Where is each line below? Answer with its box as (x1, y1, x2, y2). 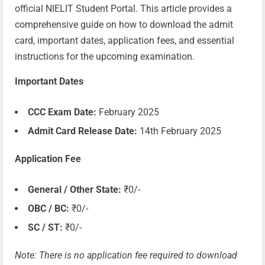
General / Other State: (28, 184, 121, 196)
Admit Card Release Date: (28, 125, 137, 137)
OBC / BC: (28, 203, 69, 215)
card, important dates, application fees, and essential (15, 35, 234, 47)
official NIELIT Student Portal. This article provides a (15, 3, 232, 15)
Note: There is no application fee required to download (15, 250, 237, 261)
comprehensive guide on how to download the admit (15, 19, 233, 31)
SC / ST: (28, 222, 63, 234)
